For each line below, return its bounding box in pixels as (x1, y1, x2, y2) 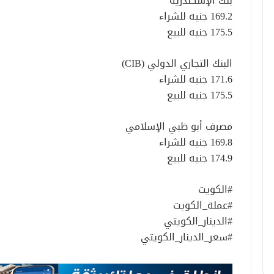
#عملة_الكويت (173, 196, 233, 215)
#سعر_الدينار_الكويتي (141, 228, 233, 247)
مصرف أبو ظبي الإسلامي (125, 117, 233, 136)
